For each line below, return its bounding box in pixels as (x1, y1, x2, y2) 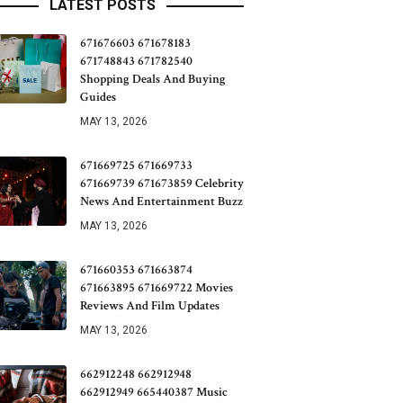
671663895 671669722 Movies (80, 280, 233, 296)
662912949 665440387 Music (80, 384, 228, 400)
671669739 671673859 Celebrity (80, 175, 244, 192)
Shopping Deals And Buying (80, 71, 226, 87)
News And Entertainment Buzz (80, 193, 243, 210)
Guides (80, 89, 116, 105)
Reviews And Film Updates (80, 298, 219, 314)
